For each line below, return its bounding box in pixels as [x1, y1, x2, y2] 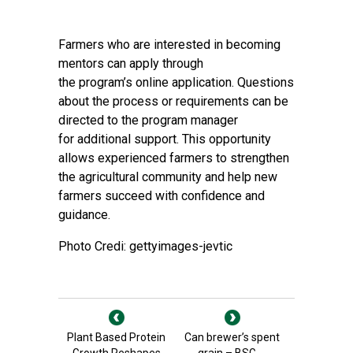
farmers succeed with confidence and [58, 188, 265, 203]
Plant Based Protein [67, 331, 165, 344]
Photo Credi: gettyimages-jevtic [58, 239, 232, 254]
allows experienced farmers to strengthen [58, 150, 289, 165]
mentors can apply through [58, 56, 203, 71]
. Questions [232, 75, 294, 90]
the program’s [58, 75, 136, 90]
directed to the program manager [58, 113, 238, 128]
